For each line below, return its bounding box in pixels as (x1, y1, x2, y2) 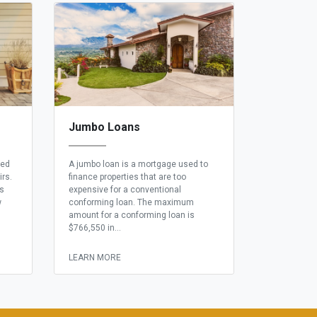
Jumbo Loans (69, 120, 140, 134)
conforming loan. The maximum (69, 197, 194, 208)
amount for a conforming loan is (69, 210, 195, 221)
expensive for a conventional (69, 185, 181, 195)
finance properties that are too (69, 172, 186, 183)
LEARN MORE (69, 253, 121, 263)
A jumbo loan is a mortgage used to (69, 159, 208, 170)
